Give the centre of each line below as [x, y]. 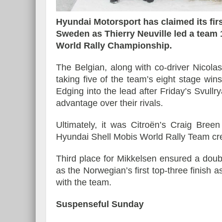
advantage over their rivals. [110, 103]
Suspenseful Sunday [100, 204]
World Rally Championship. [114, 46]
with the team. [84, 183]
